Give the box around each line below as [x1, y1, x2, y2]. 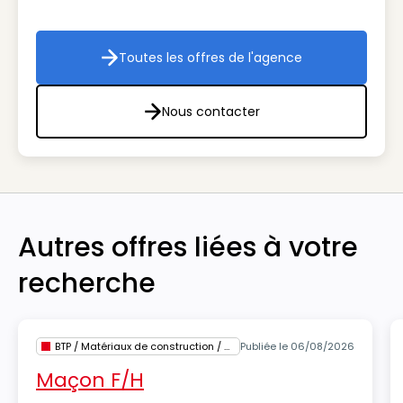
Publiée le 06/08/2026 [240, 339, 354, 354]
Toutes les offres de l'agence [119, 49, 302, 67]
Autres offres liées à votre [18, 228, 358, 266]
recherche [18, 264, 156, 302]
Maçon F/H [36, 366, 144, 394]
